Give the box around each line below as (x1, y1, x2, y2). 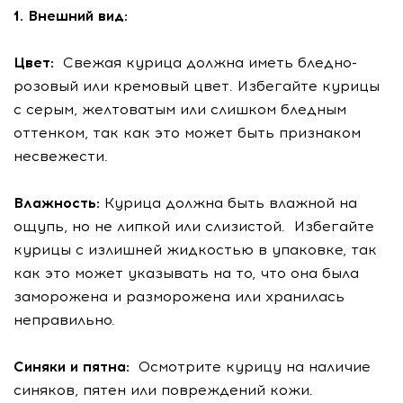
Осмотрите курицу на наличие (130, 358, 371, 375)
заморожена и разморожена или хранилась (13, 288, 345, 305)
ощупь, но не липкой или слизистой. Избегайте (13, 218, 374, 235)
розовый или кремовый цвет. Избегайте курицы (13, 77, 380, 94)
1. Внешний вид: (13, 7, 128, 24)
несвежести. (13, 148, 108, 165)
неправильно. (13, 311, 115, 328)
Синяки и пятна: (13, 358, 130, 375)
